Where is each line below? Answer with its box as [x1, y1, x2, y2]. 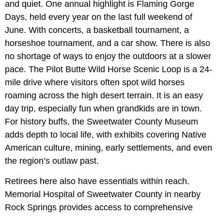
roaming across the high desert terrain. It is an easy [5, 91, 203, 101]
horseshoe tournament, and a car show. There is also [5, 38, 210, 48]
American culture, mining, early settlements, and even [5, 143, 212, 153]
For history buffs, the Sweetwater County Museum [5, 117, 198, 127]
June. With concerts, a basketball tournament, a [5, 25, 189, 35]
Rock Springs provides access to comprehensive [5, 202, 193, 213]
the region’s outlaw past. [5, 156, 99, 166]
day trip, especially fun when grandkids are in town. [5, 104, 202, 114]
